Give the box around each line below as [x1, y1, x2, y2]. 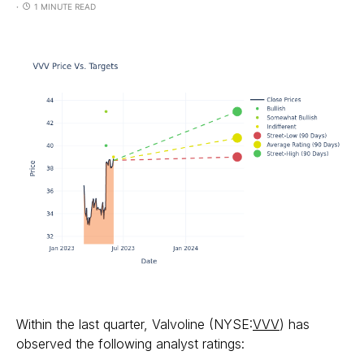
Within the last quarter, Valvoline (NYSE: [16, 316, 253, 333]
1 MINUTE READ [34, 2, 96, 11]
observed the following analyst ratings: [16, 336, 245, 353]
